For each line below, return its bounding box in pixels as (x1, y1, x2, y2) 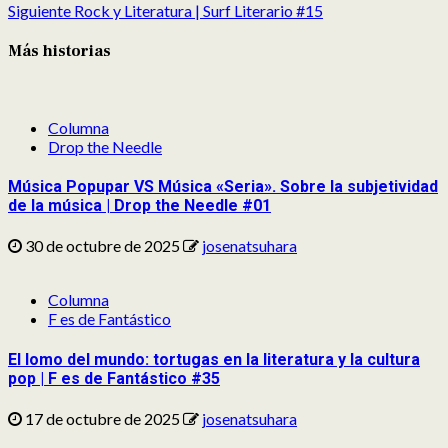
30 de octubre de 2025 (22, 236, 183, 256)
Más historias (8, 41, 111, 62)
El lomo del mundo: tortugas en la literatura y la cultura (8, 349, 420, 369)
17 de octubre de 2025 (22, 408, 183, 428)
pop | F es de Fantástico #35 (8, 368, 220, 388)
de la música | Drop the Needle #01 (8, 196, 271, 215)
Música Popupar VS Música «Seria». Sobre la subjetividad (8, 177, 438, 196)
